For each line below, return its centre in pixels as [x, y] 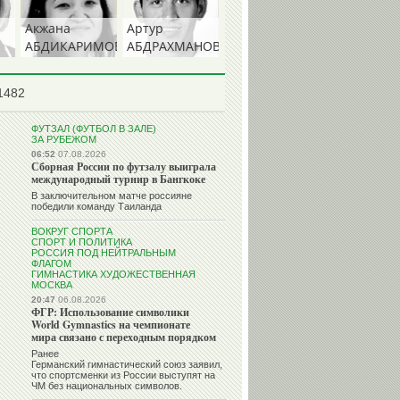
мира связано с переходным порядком [124, 337]
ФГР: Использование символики [110, 312]
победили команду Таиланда [96, 206]
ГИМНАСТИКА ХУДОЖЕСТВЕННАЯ [113, 274]
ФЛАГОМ [51, 263]
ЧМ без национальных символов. [107, 386]
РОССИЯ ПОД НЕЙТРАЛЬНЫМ [104, 253]
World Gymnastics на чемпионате [111, 325]
